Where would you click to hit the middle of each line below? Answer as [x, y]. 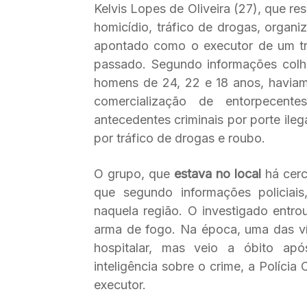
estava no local [216, 173]
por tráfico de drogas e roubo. [180, 138]
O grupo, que [132, 173]
